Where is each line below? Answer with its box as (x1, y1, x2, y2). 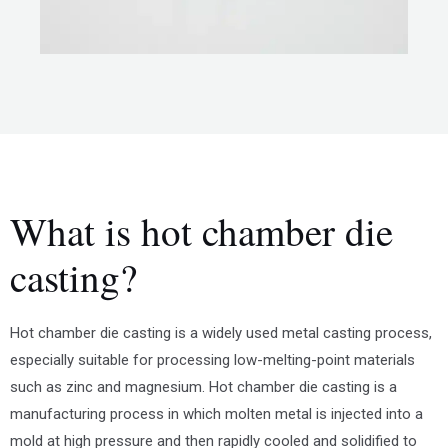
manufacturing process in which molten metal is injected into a (10, 405, 423, 424)
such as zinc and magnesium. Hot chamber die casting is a (10, 378, 397, 397)
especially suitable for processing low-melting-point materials (10, 351, 415, 370)
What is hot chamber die (10, 205, 393, 258)
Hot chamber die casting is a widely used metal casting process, (10, 324, 432, 343)
